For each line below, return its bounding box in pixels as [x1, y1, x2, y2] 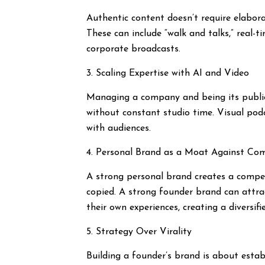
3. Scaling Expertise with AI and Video [86, 69, 250, 78]
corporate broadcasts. [86, 44, 181, 54]
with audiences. [86, 124, 151, 133]
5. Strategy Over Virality [86, 227, 192, 237]
